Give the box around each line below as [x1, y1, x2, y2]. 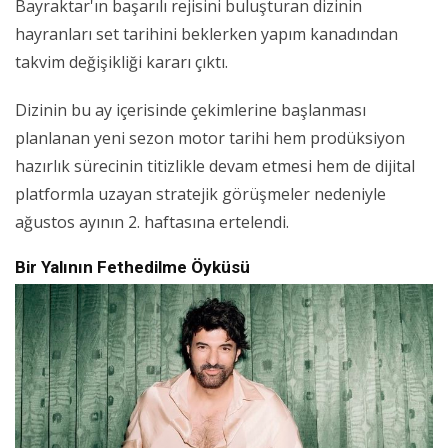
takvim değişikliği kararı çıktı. [15, 51, 228, 74]
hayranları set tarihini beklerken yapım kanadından [15, 23, 398, 46]
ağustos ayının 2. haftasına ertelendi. [15, 211, 289, 234]
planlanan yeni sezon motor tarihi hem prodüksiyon [15, 127, 405, 150]
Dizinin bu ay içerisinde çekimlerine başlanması [15, 99, 366, 122]
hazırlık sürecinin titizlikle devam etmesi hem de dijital [15, 155, 415, 178]
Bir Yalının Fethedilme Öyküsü [15, 257, 250, 278]
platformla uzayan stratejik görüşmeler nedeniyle [15, 183, 386, 206]
